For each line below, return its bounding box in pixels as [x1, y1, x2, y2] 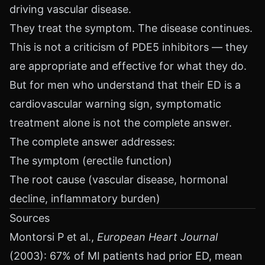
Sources [9, 212, 50, 224]
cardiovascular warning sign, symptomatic [9, 98, 221, 110]
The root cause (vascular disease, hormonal [9, 173, 228, 186]
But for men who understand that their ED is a [9, 79, 241, 91]
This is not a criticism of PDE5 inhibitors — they [9, 41, 248, 53]
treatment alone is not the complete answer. [9, 117, 232, 129]
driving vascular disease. [9, 3, 131, 15]
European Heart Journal [97, 231, 218, 243]
